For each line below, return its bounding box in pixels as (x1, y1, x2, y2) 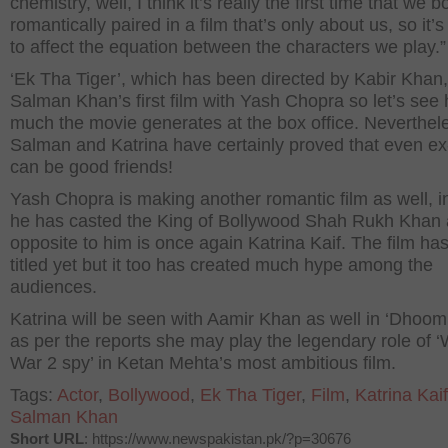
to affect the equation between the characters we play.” (10, 37, 446, 57)
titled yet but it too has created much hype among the (10, 255, 433, 275)
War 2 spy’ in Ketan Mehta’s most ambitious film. (10, 353, 396, 373)
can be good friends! (10, 157, 173, 177)
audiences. (10, 277, 97, 297)
